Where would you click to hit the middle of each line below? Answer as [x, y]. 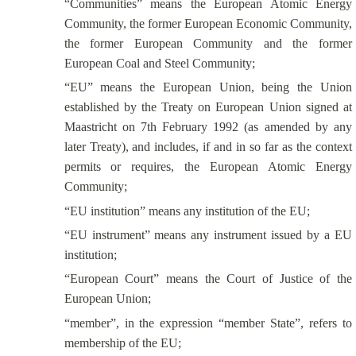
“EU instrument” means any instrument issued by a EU [208, 234]
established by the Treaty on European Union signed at [208, 107]
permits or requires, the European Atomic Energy [208, 167]
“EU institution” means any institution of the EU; [187, 211]
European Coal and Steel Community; [159, 63]
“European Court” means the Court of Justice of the [208, 279]
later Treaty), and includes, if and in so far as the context [208, 147]
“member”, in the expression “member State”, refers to [208, 323]
